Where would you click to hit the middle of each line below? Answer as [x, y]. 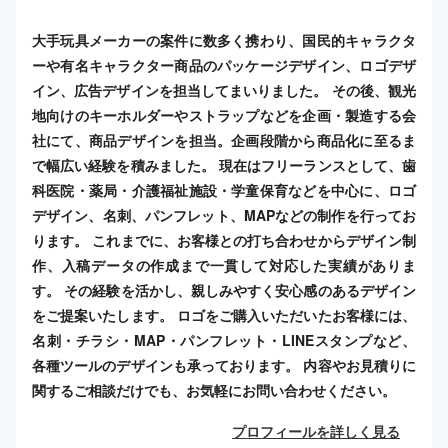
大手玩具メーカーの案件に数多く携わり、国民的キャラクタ [224, 39]
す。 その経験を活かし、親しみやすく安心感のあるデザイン [224, 289]
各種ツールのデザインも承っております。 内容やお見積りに [224, 364]
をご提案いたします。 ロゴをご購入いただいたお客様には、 [224, 314]
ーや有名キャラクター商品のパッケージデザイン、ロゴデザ [224, 64]
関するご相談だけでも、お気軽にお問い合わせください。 [214, 389]
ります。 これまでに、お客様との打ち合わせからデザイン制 [224, 239]
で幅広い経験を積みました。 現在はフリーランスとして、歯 [224, 164]
